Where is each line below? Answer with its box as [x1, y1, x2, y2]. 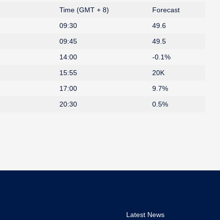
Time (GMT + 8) [59, 6, 109, 14]
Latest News [126, 211, 165, 219]
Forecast [152, 6, 180, 14]
